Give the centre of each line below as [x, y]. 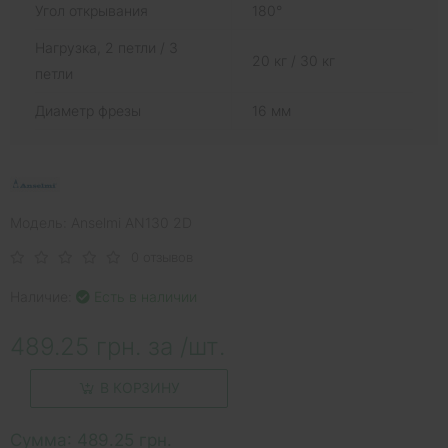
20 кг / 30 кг [293, 60]
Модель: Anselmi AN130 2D [101, 222]
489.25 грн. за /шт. [117, 346]
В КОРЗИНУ [140, 388]
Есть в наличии [143, 296]
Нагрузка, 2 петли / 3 [106, 47]
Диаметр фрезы [88, 110]
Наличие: [43, 296]
